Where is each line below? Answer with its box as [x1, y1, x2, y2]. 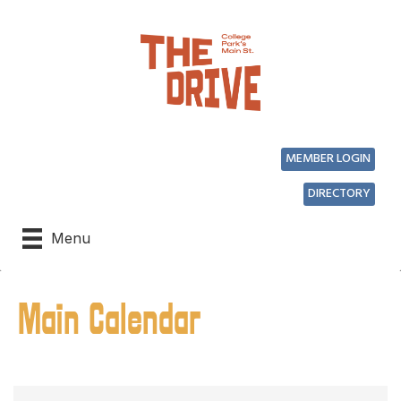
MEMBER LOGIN [286, 149, 371, 170]
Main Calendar [18, 297, 200, 343]
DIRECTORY [308, 183, 371, 205]
